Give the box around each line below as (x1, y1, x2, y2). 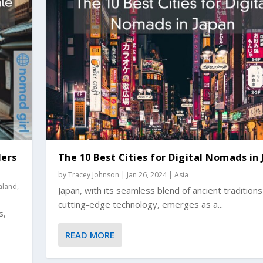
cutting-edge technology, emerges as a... (58, 198, 223, 210)
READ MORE (65, 228, 114, 241)
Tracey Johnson (68, 169, 119, 180)
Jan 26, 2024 (126, 169, 167, 180)
